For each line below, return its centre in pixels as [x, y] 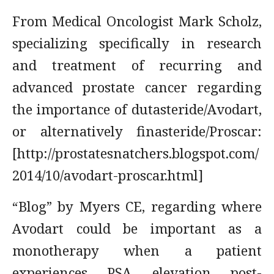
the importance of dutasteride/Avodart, [137, 109]
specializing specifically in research [137, 43]
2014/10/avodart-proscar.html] [108, 175]
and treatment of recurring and [137, 65]
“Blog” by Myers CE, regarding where [137, 206]
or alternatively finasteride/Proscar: [137, 131]
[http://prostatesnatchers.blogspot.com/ [135, 153]
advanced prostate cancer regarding [137, 87]
